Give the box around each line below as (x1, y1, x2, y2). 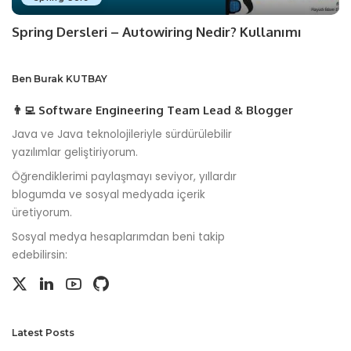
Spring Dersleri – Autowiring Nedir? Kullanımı (12, 24, 302, 41)
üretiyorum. (12, 205, 72, 221)
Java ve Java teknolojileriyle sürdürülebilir (12, 127, 232, 143)
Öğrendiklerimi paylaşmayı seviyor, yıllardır (12, 169, 237, 185)
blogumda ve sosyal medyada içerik (12, 187, 205, 203)
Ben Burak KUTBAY (12, 73, 107, 85)
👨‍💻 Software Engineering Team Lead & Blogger (12, 103, 293, 118)
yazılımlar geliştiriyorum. (12, 145, 138, 161)
